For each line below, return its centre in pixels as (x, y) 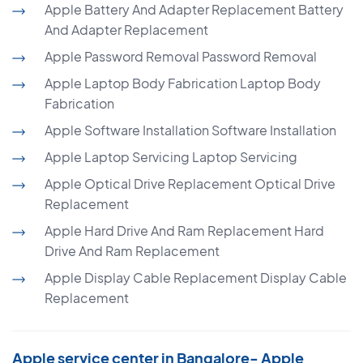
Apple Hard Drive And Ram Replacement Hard (184, 231)
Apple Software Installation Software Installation (190, 130)
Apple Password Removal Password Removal (181, 57)
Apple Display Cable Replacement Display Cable (196, 278)
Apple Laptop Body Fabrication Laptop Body (183, 83)
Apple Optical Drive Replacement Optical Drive (190, 184)
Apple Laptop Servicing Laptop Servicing (171, 157)
